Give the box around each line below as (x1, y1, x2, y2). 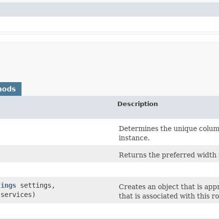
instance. (119, 133, 150, 142)
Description (117, 100, 158, 108)
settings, (16, 181, 55, 189)
